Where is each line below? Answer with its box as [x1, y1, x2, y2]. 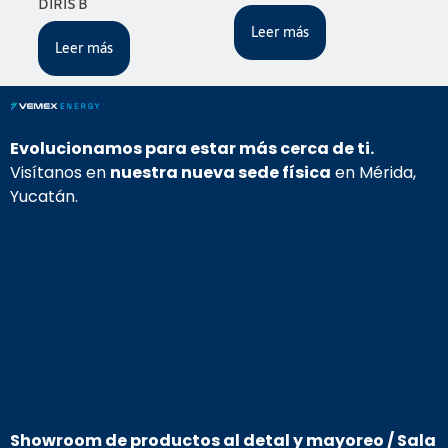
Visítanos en [10, 161, 110, 185]
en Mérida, [331, 161, 416, 185]
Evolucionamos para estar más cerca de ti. [10, 137, 374, 161]
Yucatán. [10, 185, 78, 209]
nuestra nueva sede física [110, 161, 331, 185]
